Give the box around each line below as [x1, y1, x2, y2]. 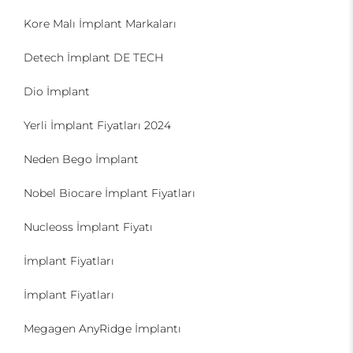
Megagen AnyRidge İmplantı [24, 321, 181, 336]
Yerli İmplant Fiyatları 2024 [24, 118, 171, 132]
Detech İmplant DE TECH [24, 50, 163, 65]
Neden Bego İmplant [24, 152, 139, 166]
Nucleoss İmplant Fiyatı [24, 220, 153, 234]
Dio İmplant [24, 84, 90, 98]
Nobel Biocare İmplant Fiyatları [24, 186, 195, 200]
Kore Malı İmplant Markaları [24, 17, 176, 31]
